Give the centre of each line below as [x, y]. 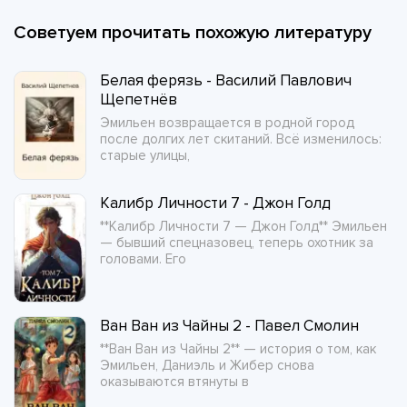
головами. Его [143, 259]
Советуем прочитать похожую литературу [193, 33]
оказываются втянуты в [174, 382]
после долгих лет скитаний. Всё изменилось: [241, 139]
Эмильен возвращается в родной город [227, 123]
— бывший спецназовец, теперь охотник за [237, 243]
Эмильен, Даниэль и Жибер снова [207, 365]
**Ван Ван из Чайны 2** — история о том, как [238, 349]
